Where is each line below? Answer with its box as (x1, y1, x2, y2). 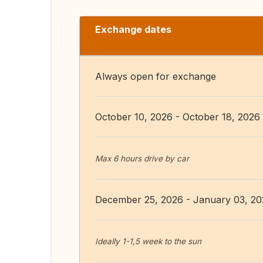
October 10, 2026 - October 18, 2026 (95, 111, 260, 123)
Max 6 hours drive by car (95, 154, 189, 163)
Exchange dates (95, 23, 171, 35)
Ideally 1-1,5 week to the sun (95, 237, 201, 246)
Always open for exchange (95, 70, 216, 82)
